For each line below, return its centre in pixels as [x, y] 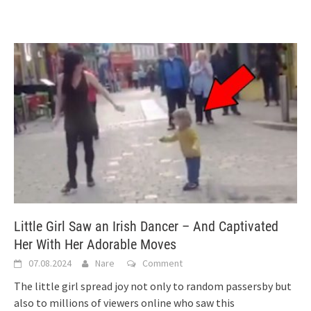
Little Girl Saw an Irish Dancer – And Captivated [146, 226]
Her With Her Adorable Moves [95, 244]
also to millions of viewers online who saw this [124, 302]
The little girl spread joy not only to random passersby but [153, 286]
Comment [162, 263]
